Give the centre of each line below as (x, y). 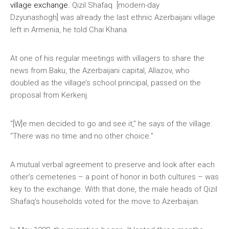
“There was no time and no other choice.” (82, 136)
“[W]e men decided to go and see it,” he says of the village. (111, 124)
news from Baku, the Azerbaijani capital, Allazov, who (100, 71)
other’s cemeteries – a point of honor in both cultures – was (114, 177)
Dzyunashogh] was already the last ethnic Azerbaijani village (113, 17)
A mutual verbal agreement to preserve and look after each (112, 165)
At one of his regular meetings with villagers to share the (107, 58)
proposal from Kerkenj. (50, 95)
